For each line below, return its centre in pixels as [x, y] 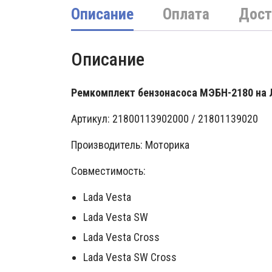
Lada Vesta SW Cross [130, 257]
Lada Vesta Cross [121, 237]
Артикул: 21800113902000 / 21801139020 [165, 119]
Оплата [186, 14]
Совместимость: [108, 171]
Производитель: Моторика [130, 145]
